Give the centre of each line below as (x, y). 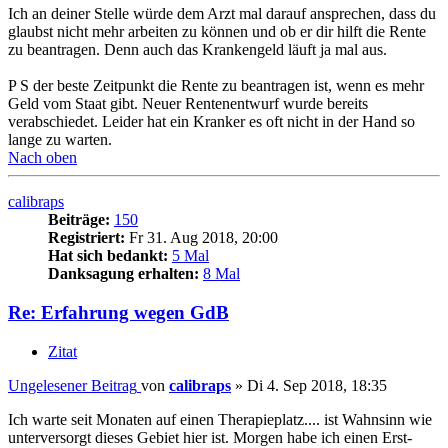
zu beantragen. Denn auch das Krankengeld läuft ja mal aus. (197, 50)
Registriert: (86, 238)
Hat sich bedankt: (108, 256)
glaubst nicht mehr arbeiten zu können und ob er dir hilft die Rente (217, 32)
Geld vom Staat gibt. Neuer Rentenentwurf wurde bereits (188, 104)
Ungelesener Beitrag (72, 385)
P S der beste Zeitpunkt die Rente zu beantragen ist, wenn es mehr (216, 86)
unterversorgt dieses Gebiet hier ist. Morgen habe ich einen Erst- (210, 437)
